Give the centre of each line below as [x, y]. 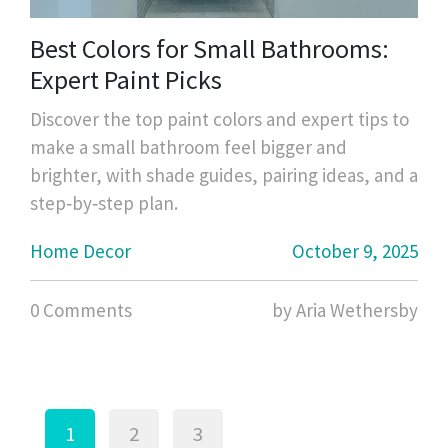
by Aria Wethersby [345, 309]
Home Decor [80, 250]
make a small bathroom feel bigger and [188, 146]
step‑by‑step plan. [104, 202]
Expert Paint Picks [126, 79]
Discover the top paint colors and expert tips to [219, 118]
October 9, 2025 [355, 250]
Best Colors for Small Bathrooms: [209, 48]
